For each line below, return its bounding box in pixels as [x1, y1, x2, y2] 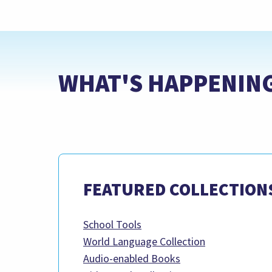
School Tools [83, 217, 141, 232]
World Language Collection [83, 234, 205, 249]
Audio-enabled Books [83, 251, 180, 266]
